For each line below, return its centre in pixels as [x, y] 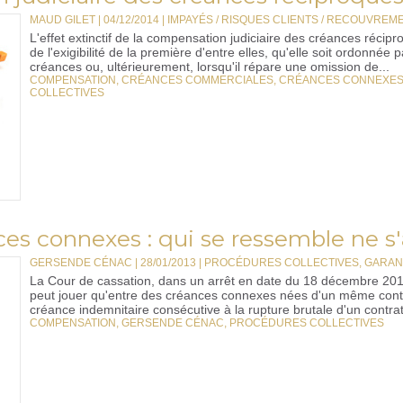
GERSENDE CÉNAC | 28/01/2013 [113, 263]
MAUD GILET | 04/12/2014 [94, 20]
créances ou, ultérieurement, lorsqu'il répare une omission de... [210, 67]
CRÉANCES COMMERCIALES [197, 80]
